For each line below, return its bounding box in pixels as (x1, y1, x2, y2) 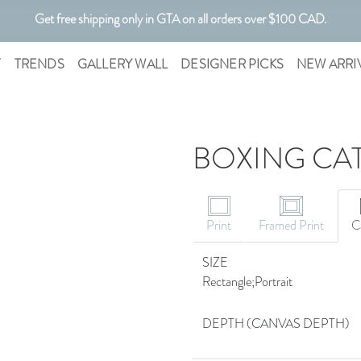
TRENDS (14, 55, 64, 73)
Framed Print (259, 216, 324, 234)
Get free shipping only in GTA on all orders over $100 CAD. (34, 10, 327, 28)
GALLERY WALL (77, 55, 168, 73)
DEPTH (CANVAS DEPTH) (202, 314, 350, 333)
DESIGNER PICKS (180, 55, 284, 73)
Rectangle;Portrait (202, 272, 293, 291)
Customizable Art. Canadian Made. (93, 52, 268, 70)
